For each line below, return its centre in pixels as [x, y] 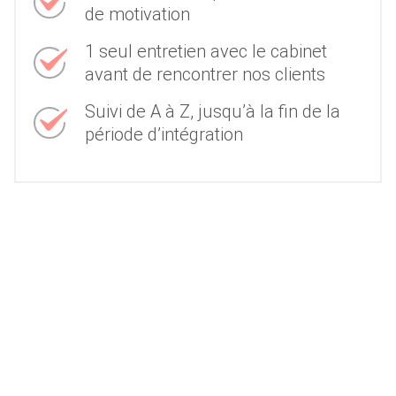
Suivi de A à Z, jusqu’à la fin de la [213, 110]
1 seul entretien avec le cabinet [206, 50]
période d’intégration [164, 133]
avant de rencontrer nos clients [205, 73]
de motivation [137, 13]
